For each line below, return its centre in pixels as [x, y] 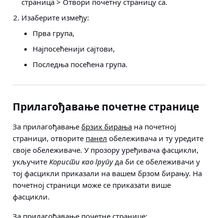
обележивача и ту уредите [155, 138]
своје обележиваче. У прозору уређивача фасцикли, [106, 150]
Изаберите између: [55, 18]
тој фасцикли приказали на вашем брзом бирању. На [107, 173]
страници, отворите [49, 138]
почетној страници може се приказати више [92, 185]
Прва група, [53, 33]
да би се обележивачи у [156, 162]
